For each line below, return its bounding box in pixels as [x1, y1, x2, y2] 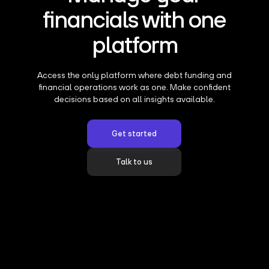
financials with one [43, 5, 226, 32]
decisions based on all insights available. [53, 94, 215, 104]
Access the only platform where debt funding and [37, 70, 232, 80]
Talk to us [116, 157, 153, 166]
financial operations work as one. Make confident [38, 82, 231, 92]
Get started [112, 128, 157, 138]
